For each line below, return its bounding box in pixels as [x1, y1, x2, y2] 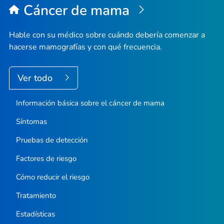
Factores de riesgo [15, 153, 76, 164]
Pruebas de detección [15, 135, 88, 145]
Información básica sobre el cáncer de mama [15, 98, 164, 108]
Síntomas [15, 116, 47, 127]
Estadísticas [15, 209, 55, 219]
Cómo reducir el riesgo [15, 172, 89, 182]
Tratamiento [15, 190, 56, 201]
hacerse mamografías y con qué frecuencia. [9, 41, 162, 53]
